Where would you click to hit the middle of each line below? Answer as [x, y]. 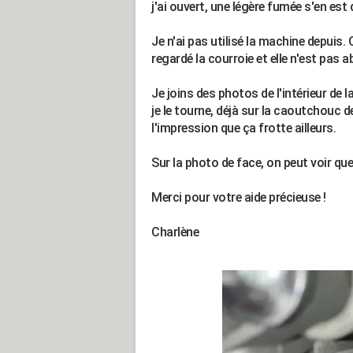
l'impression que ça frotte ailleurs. [243, 128]
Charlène [175, 232]
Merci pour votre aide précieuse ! [239, 197]
